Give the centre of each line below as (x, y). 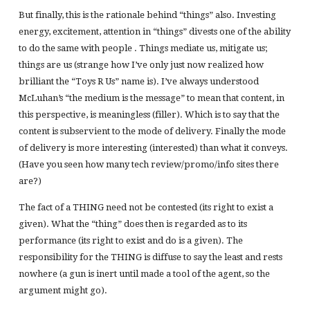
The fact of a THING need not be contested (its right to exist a (146, 208)
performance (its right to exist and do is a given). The (130, 241)
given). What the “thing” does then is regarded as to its (133, 224)
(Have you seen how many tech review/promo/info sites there (148, 164)
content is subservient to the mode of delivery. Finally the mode (152, 131)
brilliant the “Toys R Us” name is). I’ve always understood (138, 81)
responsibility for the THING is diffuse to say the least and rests (150, 257)
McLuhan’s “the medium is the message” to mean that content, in (151, 98)
